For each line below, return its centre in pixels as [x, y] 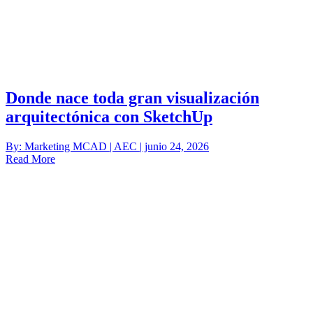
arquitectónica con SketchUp [109, 117]
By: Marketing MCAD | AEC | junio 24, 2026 [107, 147]
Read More [30, 159]
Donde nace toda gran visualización [132, 98]
